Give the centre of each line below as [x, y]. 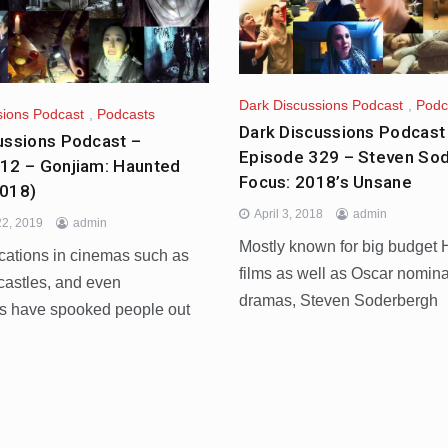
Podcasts [126, 114]
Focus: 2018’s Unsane [325, 181]
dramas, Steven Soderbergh [338, 300]
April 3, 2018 [288, 213]
